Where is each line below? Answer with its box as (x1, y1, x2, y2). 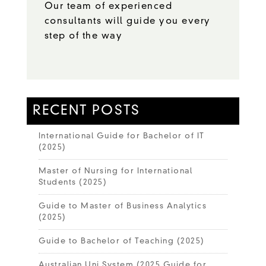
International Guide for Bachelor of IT (38, 132, 205, 140)
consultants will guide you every (44, 17, 211, 26)
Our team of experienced (44, 2, 173, 11)
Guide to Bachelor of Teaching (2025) (38, 237, 205, 245)
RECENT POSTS (32, 104, 141, 118)
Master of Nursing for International (38, 167, 193, 175)
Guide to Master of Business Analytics (38, 202, 207, 210)
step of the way (44, 31, 123, 41)
